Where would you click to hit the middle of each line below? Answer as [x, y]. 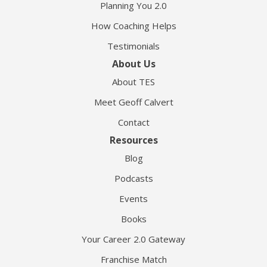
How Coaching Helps [133, 25]
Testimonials [133, 46]
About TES [133, 81]
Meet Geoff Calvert [133, 102]
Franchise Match [133, 259]
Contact [133, 122]
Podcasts [133, 178]
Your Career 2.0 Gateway [133, 239]
